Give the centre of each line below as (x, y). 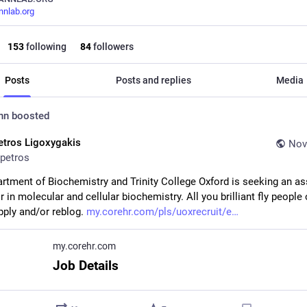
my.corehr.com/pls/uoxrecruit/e (159, 212)
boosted (29, 116)
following (45, 47)
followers (112, 47)
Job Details (86, 266)
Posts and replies (153, 80)
